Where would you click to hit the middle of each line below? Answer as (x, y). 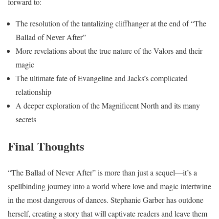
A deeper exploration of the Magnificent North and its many (108, 105)
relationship (33, 91)
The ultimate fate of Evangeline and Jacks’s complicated (102, 78)
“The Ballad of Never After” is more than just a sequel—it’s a (102, 173)
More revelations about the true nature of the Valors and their (109, 50)
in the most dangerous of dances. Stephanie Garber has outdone (106, 200)
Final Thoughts (46, 146)
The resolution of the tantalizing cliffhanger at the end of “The (111, 23)
